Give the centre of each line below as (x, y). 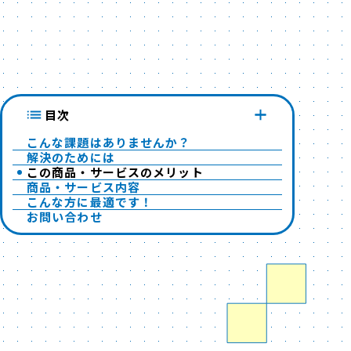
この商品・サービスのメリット (115, 172)
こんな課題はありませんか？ (109, 142)
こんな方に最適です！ (90, 202)
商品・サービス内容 (84, 187)
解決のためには (71, 157)
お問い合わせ (65, 217)
